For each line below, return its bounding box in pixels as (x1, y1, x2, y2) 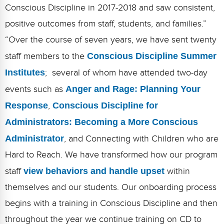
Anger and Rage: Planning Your (65, 84, 200, 94)
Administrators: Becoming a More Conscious (5, 117, 198, 127)
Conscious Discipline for (52, 100, 158, 111)
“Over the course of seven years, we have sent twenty (5, 34, 216, 45)
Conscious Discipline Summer (87, 51, 216, 61)
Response (5, 100, 48, 111)
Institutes (5, 67, 45, 78)
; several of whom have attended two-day (45, 67, 207, 78)
